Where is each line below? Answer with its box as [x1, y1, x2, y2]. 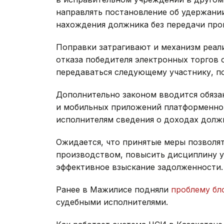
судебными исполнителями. [56, 196, 168, 207]
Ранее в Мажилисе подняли [56, 184, 171, 194]
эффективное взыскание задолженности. [56, 161, 223, 172]
